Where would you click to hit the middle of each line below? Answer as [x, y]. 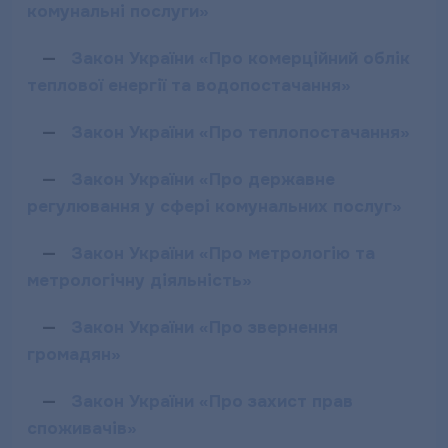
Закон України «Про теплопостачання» [240, 132]
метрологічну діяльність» [139, 280]
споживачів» [82, 428]
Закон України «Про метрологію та [223, 253]
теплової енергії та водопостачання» [189, 85]
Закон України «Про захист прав [212, 401]
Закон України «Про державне [203, 179]
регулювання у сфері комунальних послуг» [214, 206]
